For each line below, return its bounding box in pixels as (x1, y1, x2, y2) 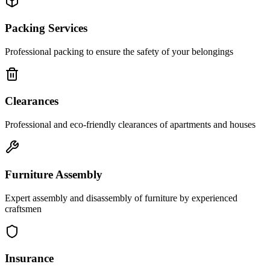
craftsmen (5, 203, 42, 214)
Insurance (5, 252, 54, 265)
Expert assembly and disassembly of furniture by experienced (5, 192, 237, 203)
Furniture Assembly (5, 168, 102, 181)
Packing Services (5, 21, 87, 34)
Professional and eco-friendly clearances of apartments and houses (5, 119, 256, 130)
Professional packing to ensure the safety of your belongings (5, 46, 233, 57)
